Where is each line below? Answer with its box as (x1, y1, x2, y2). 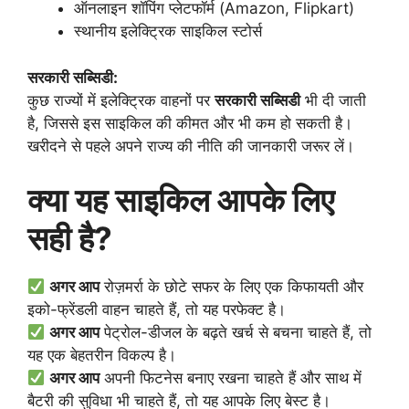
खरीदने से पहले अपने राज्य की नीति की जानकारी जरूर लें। (27, 136, 354, 155)
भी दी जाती (300, 90, 366, 110)
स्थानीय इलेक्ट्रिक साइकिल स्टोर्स (74, 22, 262, 41)
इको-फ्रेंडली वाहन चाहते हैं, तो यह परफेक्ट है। (27, 300, 286, 320)
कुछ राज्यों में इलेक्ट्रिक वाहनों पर (27, 90, 215, 110)
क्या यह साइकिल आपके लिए (27, 181, 334, 220)
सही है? (27, 219, 112, 258)
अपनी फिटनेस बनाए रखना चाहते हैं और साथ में (100, 369, 362, 388)
